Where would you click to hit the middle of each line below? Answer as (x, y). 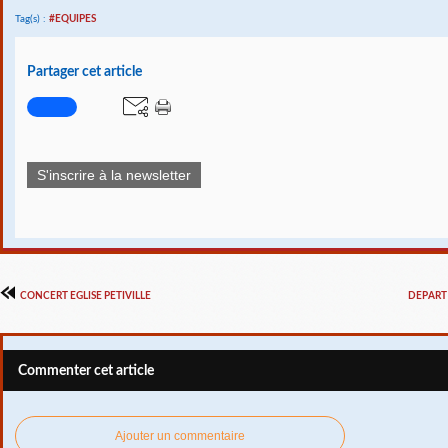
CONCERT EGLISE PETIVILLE (85, 295)
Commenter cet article (86, 371)
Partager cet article (84, 72)
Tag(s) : (32, 18)
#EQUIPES (72, 18)
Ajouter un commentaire (180, 435)
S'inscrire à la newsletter (114, 174)
